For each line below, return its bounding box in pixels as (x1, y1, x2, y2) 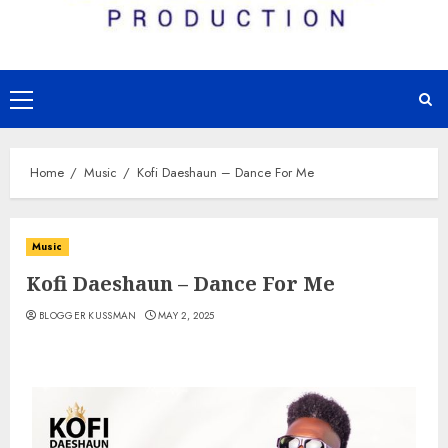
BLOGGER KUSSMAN (39, 308, 137, 324)
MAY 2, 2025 (158, 308, 215, 324)
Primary (20, 90, 68, 113)
